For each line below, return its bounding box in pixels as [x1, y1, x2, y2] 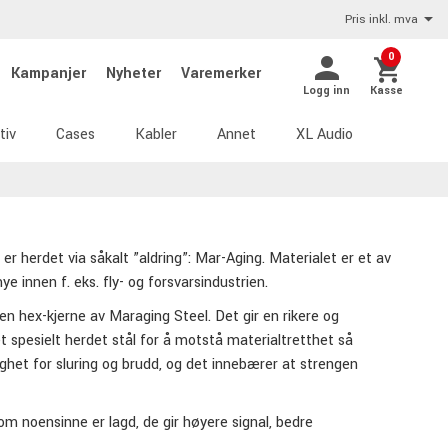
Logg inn [303, 83, 350, 98]
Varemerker [181, 62, 261, 84]
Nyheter [106, 62, 165, 84]
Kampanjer [11, 62, 90, 84]
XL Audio [296, 124, 353, 145]
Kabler [135, 124, 177, 145]
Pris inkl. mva [345, 11, 418, 28]
